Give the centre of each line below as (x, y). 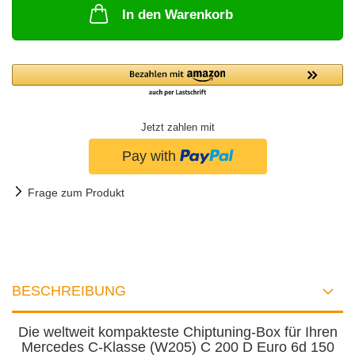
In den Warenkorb (177, 15)
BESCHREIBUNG (69, 290)
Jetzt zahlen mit (177, 128)
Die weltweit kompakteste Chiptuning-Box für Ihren (177, 332)
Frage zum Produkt (76, 192)
